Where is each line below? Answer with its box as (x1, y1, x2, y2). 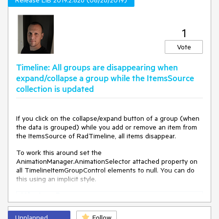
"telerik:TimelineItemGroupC (70, 209, 202, 218)
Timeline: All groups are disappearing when (16, 62, 178, 72)
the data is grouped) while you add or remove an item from (16, 123, 197, 131)
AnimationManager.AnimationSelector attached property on (16, 157, 197, 166)
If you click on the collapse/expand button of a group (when (16, 114, 199, 123)
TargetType (17, 209, 66, 218)
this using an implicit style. (16, 175, 96, 183)
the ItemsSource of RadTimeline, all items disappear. (16, 131, 176, 140)
